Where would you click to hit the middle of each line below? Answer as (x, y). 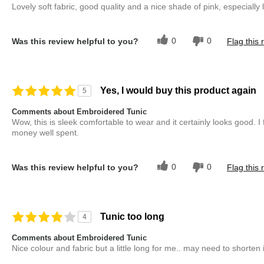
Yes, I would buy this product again (178, 91)
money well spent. (45, 133)
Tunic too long (132, 217)
